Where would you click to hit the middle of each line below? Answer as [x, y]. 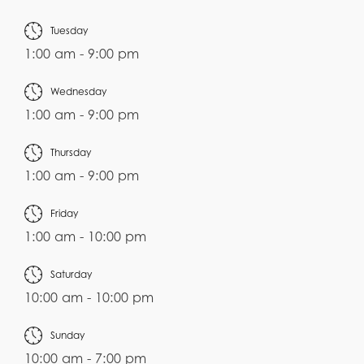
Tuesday [69, 31]
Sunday [67, 336]
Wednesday [78, 92]
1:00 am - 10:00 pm [85, 237]
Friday [64, 214]
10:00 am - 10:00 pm [89, 298]
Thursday [71, 153]
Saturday [71, 275]
